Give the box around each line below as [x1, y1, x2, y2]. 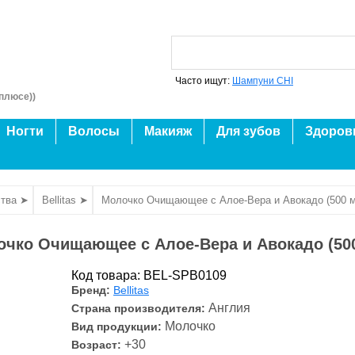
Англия [208, 300, 250, 315]
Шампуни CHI [232, 75, 293, 86]
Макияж [144, 124, 192, 138]
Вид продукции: [71, 320, 162, 333]
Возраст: [71, 338, 121, 351]
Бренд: [71, 284, 113, 296]
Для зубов [216, 124, 281, 138]
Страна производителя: [71, 302, 208, 315]
